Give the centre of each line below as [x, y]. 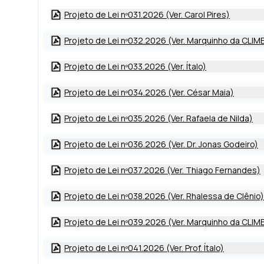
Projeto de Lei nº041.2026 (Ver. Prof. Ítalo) [144, 248]
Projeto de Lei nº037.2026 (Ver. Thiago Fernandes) [162, 170]
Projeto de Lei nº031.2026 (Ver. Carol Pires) [147, 14]
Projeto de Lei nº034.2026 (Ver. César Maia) [149, 92]
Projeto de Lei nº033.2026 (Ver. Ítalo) [135, 66]
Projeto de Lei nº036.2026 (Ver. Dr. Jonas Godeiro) [161, 144]
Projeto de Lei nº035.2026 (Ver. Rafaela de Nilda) [159, 118]
